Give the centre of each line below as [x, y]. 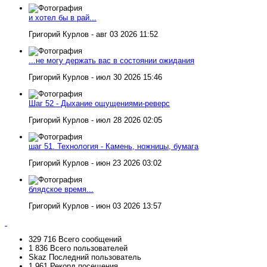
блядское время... [61, 190]
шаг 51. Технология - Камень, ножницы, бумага [114, 147]
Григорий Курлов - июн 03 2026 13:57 [95, 206]
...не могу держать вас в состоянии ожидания [111, 61]
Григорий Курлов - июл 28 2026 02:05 [95, 120]
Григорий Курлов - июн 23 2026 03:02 [95, 163]
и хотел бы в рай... [63, 18]
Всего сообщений [89, 240]
